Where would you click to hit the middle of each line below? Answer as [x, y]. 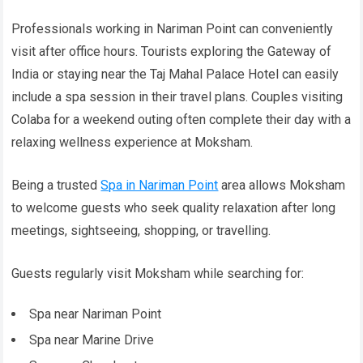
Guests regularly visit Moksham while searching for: [158, 274]
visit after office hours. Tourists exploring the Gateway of [172, 52]
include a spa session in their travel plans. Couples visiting [177, 97]
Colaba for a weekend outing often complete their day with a [181, 120]
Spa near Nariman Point [96, 314]
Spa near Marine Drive [92, 340]
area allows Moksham [282, 186]
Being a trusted [56, 186]
